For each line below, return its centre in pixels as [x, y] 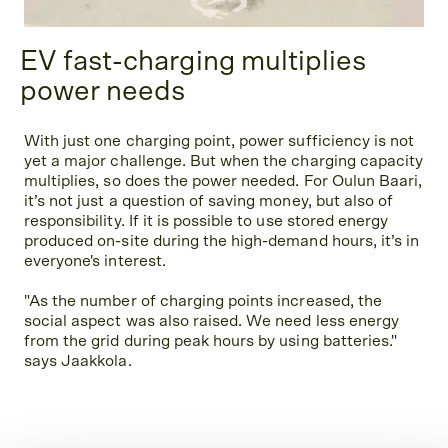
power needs [103, 92]
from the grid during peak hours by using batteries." [211, 341]
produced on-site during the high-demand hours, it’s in [222, 241]
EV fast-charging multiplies [193, 62]
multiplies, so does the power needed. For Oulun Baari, [223, 181]
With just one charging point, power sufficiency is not [219, 141]
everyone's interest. [95, 261]
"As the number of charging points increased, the [203, 301]
